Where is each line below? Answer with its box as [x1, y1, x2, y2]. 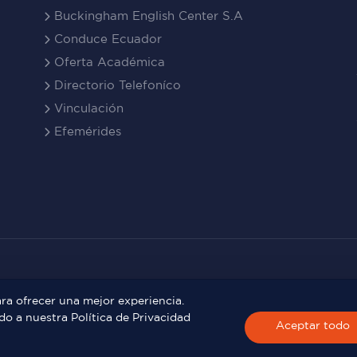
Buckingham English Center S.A [50, 9, 243, 23]
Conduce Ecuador [50, 32, 162, 46]
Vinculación [50, 101, 124, 116]
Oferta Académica [50, 55, 165, 69]
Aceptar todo [276, 318, 351, 331]
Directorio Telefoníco [50, 78, 181, 92]
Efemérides [50, 124, 121, 139]
